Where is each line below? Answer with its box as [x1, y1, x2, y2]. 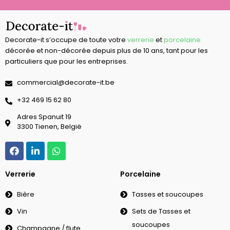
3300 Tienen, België [16, 122, 82, 132]
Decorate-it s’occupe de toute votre [5, 35, 127, 45]
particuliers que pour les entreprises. [5, 56, 128, 67]
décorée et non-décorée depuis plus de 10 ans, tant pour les [5, 46, 208, 56]
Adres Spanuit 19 [16, 112, 71, 122]
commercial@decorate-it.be [16, 77, 114, 87]
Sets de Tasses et [131, 206, 190, 217]
